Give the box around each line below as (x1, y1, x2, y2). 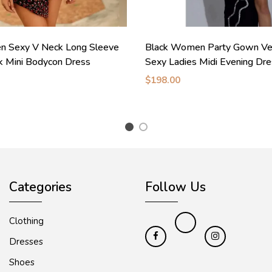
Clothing (9, 215, 44, 228)
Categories (9, 178, 72, 196)
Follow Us (145, 178, 206, 196)
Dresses (9, 236, 43, 248)
